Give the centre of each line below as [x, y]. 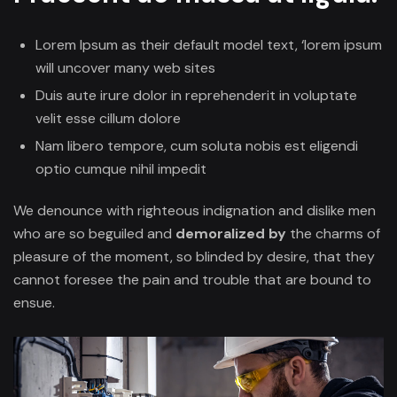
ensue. [34, 302]
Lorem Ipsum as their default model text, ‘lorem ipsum [209, 44]
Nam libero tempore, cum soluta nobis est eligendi [197, 145]
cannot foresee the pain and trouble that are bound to [192, 279]
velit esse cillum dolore [108, 118]
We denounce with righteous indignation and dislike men [195, 210]
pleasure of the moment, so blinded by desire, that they [194, 256]
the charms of [333, 233]
